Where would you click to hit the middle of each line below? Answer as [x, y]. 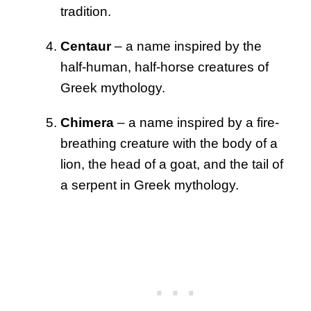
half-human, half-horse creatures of [165, 67]
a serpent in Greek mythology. [150, 185]
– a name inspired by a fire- [196, 123]
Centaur [86, 47]
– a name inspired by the [186, 47]
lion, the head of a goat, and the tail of [172, 165]
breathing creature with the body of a [169, 144]
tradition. [86, 12]
